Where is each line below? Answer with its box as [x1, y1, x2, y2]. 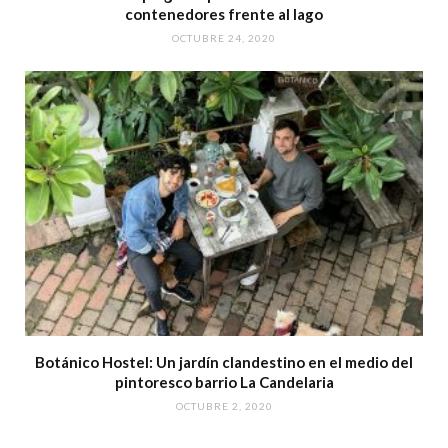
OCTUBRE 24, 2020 [172, 31, 276, 44]
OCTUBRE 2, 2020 [175, 400, 273, 413]
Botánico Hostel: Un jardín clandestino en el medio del [35, 353, 413, 372]
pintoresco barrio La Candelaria [114, 373, 334, 392]
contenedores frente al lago [125, 4, 323, 23]
